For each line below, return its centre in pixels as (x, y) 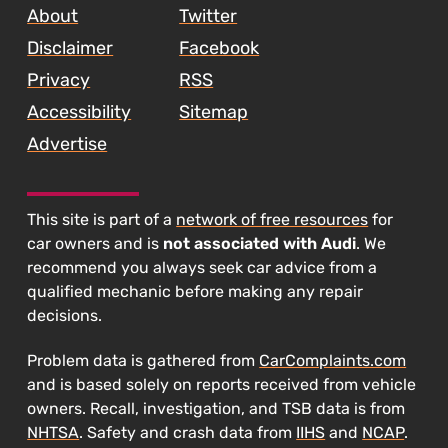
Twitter (208, 16)
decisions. (65, 316)
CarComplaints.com (333, 361)
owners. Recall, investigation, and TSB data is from (216, 409)
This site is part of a (102, 220)
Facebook (219, 48)
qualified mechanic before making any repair (195, 292)
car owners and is (95, 244)
